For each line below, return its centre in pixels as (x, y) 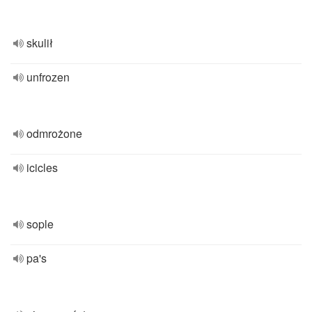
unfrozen (48, 77)
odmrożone (54, 133)
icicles (42, 167)
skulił (40, 43)
